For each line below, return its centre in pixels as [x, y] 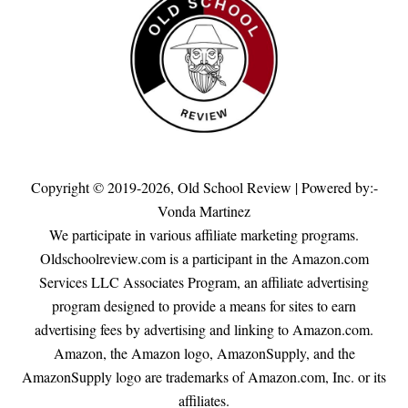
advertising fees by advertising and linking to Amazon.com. [204, 330]
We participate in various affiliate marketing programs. [204, 235]
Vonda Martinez [204, 211]
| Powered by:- [334, 188]
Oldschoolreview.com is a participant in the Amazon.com [204, 259]
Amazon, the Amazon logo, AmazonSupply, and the [204, 353]
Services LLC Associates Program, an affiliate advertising [204, 282]
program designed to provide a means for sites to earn [204, 306]
